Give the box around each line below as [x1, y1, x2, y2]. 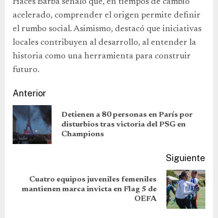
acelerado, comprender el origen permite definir [13, 11, 200, 20]
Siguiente [166, 153, 205, 163]
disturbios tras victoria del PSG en [61, 121, 186, 128]
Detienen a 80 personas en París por [61, 111, 193, 119]
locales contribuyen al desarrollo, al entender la [13, 38, 196, 47]
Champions [61, 130, 104, 138]
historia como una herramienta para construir [13, 52, 191, 61]
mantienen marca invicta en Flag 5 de [22, 185, 157, 193]
